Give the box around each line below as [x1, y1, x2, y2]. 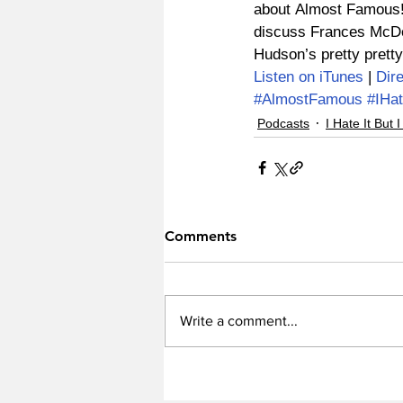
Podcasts [257, 116, 309, 131]
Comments [165, 228, 237, 246]
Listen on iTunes [254, 68, 363, 86]
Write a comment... [180, 313, 298, 329]
